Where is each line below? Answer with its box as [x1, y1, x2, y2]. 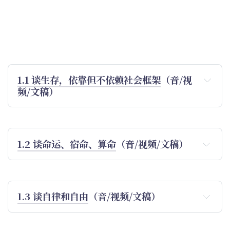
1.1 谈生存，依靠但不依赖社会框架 [17, 73, 161, 87]
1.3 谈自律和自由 [17, 189, 89, 203]
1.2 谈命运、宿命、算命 [17, 137, 117, 150]
